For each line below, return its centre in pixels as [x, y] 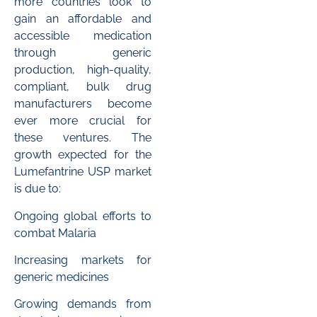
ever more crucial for [83, 121]
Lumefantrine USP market [83, 172]
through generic [83, 53]
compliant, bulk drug [83, 87]
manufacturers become [83, 104]
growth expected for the [83, 155]
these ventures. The [83, 138]
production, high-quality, [83, 70]
